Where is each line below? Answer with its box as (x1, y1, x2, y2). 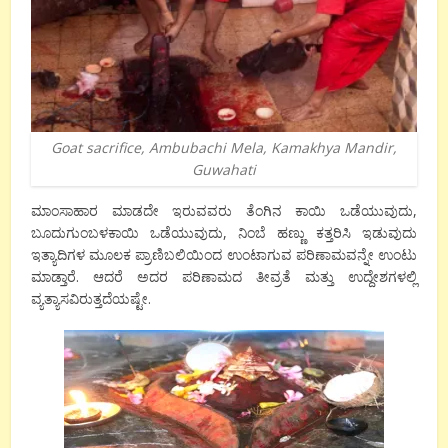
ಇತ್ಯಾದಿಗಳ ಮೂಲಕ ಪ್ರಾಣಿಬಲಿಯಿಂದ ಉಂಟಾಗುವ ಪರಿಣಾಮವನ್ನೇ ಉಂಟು (31, 245, 417, 265)
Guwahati (192, 160, 256, 180)
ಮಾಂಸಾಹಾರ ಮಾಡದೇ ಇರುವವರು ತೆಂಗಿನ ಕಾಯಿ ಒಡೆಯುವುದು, (31, 201, 417, 221)
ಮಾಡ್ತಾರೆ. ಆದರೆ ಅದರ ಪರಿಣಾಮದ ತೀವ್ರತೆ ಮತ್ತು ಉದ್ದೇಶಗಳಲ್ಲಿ (31, 267, 417, 287)
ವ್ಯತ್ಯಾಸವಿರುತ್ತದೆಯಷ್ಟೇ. (31, 289, 152, 309)
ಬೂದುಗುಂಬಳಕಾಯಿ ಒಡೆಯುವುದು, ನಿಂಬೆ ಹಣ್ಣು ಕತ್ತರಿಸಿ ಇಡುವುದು (31, 223, 417, 243)
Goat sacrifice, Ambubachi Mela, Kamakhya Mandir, (51, 138, 397, 158)
